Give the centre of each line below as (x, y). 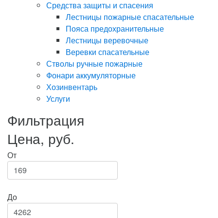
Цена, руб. (41, 138)
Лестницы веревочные (107, 40)
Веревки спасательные (108, 52)
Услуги (58, 99)
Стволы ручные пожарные (94, 64)
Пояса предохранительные (115, 29)
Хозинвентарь (72, 87)
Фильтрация (46, 120)
